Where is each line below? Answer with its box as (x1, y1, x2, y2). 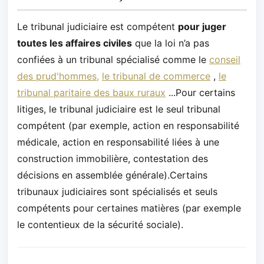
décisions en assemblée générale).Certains (17, 169, 207, 181)
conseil (209, 53, 240, 65)
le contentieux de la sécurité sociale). (17, 218, 183, 230)
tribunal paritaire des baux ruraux (17, 86, 166, 98)
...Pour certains (166, 86, 235, 98)
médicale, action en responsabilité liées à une (17, 136, 219, 148)
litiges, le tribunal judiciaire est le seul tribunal (17, 103, 220, 115)
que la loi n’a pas (132, 37, 209, 49)
